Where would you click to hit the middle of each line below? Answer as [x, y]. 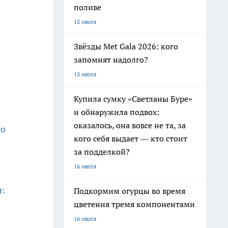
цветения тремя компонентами [134, 204]
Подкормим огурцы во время [130, 191]
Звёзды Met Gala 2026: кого [126, 46]
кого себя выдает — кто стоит [131, 138]
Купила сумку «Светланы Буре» [133, 99]
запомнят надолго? [111, 60]
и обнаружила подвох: [117, 112]
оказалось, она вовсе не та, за [130, 125]
